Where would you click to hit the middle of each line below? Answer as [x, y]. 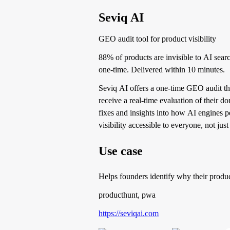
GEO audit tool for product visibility [157, 39]
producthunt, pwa [127, 195]
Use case [121, 151]
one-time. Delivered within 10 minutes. [162, 70]
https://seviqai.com [129, 213]
